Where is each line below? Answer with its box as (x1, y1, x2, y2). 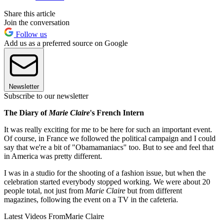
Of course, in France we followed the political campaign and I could (4, 134, 216, 143)
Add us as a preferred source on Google (4, 39, 128, 48)
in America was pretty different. (4, 152, 102, 161)
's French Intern (90, 109, 144, 117)
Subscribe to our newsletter (4, 92, 88, 101)
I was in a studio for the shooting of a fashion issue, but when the (4, 169, 206, 178)
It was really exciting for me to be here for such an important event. (4, 125, 212, 134)
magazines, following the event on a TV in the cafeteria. (4, 195, 178, 204)
